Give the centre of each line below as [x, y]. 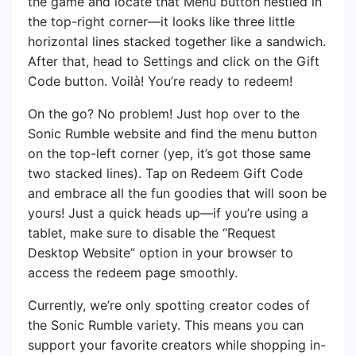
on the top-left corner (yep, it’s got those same [169, 154]
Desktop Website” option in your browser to [161, 253]
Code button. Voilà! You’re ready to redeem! [160, 81]
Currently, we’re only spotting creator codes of [169, 306]
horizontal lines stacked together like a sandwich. [177, 42]
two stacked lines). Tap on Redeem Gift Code [165, 174]
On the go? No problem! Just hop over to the [164, 114]
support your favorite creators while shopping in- [177, 345]
